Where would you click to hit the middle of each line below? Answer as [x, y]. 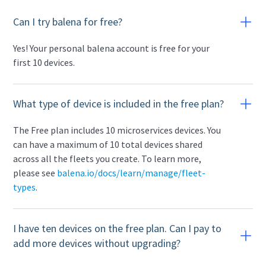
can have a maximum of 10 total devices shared [108, 144]
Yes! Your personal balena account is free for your [112, 48]
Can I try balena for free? [68, 22]
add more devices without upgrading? [97, 243]
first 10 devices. [44, 62]
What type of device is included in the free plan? [119, 104]
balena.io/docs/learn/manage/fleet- [132, 173]
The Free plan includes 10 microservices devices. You [117, 130]
